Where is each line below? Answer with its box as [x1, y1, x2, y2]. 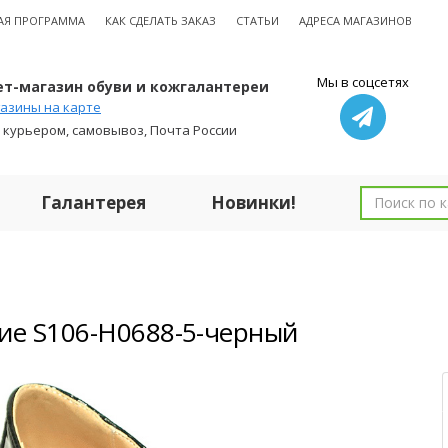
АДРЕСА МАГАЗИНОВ [299, 13, 412, 28]
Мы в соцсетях [316, 73, 409, 91]
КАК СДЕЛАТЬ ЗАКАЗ [105, 13, 216, 28]
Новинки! [211, 191, 296, 214]
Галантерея [41, 191, 146, 214]
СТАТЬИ [236, 13, 279, 28]
